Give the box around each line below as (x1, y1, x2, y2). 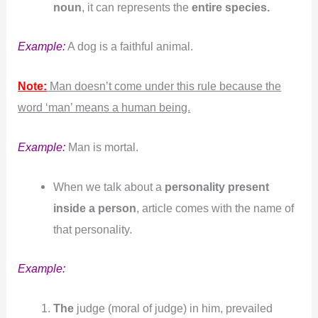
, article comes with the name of (136, 202, 294, 215)
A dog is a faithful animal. (65, 39, 194, 53)
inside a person (53, 202, 136, 215)
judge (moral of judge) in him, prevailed (73, 302, 273, 315)
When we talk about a (53, 180, 165, 194)
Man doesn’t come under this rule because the (47, 79, 282, 92)
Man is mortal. (65, 141, 139, 154)
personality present (164, 180, 269, 194)
